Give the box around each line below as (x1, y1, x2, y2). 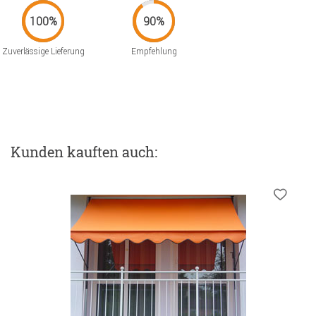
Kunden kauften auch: (11, 142, 157, 162)
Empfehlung (130, 46, 177, 57)
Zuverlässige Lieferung (1, 46, 85, 57)
